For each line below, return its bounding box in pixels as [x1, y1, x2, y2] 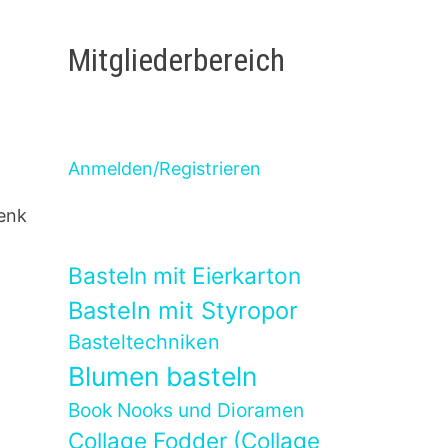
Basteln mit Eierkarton [68, 262, 302, 290]
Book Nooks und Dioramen [68, 398, 305, 423]
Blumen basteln [68, 360, 258, 393]
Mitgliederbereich [68, 40, 286, 79]
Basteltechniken [68, 330, 221, 355]
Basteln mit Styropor [68, 296, 299, 326]
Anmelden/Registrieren [68, 158, 262, 180]
